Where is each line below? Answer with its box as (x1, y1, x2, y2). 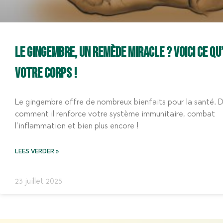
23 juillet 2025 (15, 178, 62, 186)
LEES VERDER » (15, 149, 59, 155)
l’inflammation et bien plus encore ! (15, 122, 139, 131)
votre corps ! (15, 65, 77, 82)
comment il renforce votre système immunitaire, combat (15, 111, 215, 119)
